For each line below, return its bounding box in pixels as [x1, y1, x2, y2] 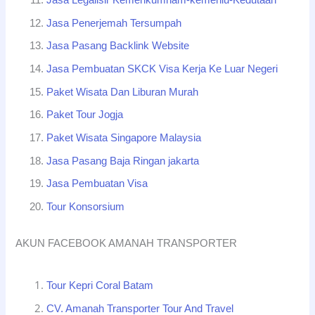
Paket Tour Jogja [46, 109, 124, 121]
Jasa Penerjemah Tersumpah [46, 17, 182, 29]
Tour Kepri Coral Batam [46, 279, 154, 291]
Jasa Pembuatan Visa [46, 178, 148, 190]
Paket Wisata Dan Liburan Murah [46, 86, 199, 98]
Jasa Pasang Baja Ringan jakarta [46, 155, 200, 167]
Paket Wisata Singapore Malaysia [46, 131, 202, 143]
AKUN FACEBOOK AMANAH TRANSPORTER [15, 237, 238, 249]
